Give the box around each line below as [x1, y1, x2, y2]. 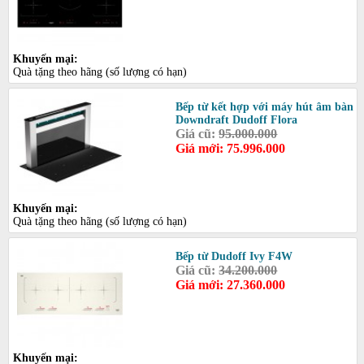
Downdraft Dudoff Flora [175, 113, 298, 126]
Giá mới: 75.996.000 [175, 141, 286, 155]
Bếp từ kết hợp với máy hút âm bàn [175, 100, 354, 113]
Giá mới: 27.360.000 [175, 277, 286, 292]
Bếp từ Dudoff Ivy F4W [175, 249, 293, 262]
